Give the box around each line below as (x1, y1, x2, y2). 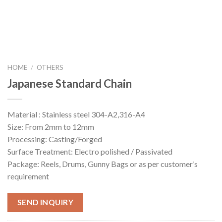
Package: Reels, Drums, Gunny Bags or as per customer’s (7, 159, 198, 169)
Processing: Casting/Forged (7, 134, 102, 144)
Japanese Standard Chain (7, 76, 132, 90)
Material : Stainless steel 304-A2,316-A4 (7, 110, 145, 119)
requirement (7, 171, 49, 181)
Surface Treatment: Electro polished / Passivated (7, 147, 172, 157)
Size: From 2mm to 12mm (7, 122, 94, 132)
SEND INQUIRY (17, 198, 74, 207)
